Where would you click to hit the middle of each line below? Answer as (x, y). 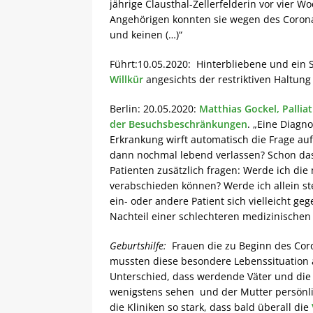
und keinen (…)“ (146, 35)
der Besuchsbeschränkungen (179, 124)
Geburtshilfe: (138, 246)
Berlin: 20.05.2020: (154, 109)
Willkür (126, 79)
